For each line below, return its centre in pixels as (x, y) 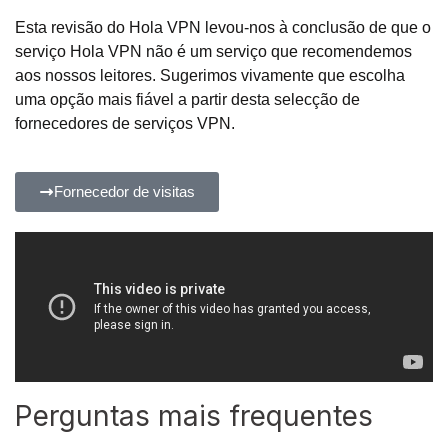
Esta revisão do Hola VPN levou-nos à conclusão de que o (223, 28)
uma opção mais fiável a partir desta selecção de (187, 100)
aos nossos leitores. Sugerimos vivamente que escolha (210, 76)
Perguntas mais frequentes (194, 416)
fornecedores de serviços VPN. (125, 124)
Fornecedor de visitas (124, 192)
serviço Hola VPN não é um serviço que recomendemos (213, 52)
